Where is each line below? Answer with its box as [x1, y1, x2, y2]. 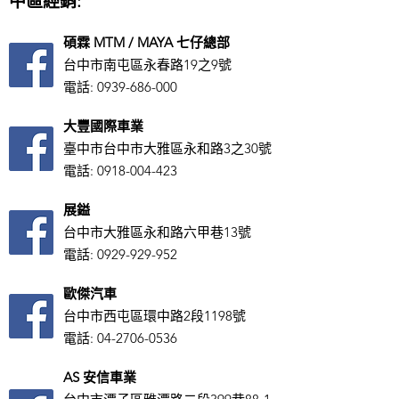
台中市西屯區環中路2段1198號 [63, 307, 246, 324]
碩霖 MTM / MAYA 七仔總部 [63, 34, 230, 51]
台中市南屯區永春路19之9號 [63, 56, 232, 73]
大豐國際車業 [63, 118, 143, 134]
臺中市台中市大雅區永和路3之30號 [63, 140, 272, 157]
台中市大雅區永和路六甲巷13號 [63, 224, 251, 240]
